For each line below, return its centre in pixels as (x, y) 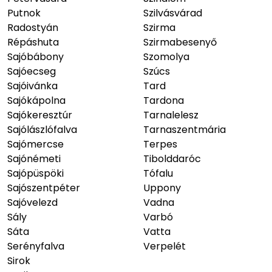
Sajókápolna (36, 100)
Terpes (160, 144)
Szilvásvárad (173, 13)
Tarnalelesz (171, 115)
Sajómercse (36, 144)
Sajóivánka (32, 86)
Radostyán (33, 28)
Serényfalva (36, 246)
